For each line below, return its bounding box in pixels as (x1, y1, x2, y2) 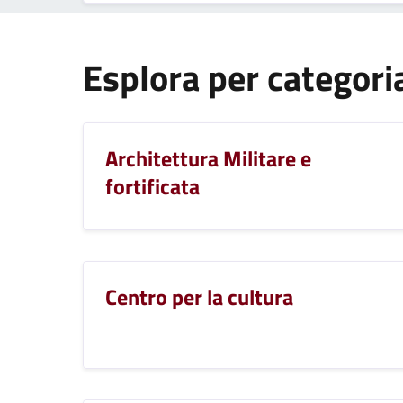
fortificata (105, 169, 200, 202)
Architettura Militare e (105, 141, 311, 175)
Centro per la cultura (105, 280, 293, 313)
